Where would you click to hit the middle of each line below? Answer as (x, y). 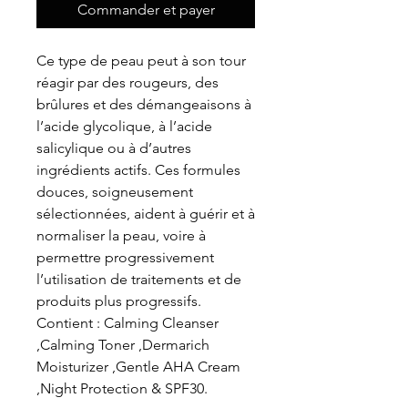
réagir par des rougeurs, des (127, 82)
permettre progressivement (125, 257)
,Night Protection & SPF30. (122, 388)
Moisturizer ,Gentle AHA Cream (138, 366)
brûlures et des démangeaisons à (144, 104)
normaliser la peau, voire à (121, 235)
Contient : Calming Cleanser (127, 322)
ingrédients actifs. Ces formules (138, 169)
